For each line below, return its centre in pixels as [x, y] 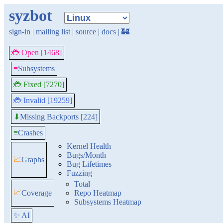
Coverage [37, 193]
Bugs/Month [86, 155]
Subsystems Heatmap [108, 202]
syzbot [31, 15]
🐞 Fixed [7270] [39, 84]
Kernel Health [89, 146]
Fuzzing [79, 173]
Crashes [30, 133]
